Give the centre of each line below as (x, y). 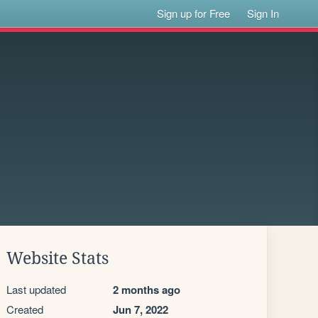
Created (25, 309)
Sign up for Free (194, 13)
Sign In (263, 13)
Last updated (36, 289)
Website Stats (57, 258)
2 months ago (147, 290)
